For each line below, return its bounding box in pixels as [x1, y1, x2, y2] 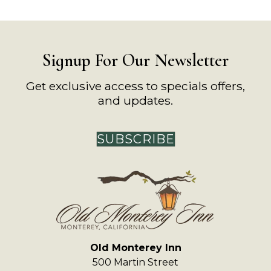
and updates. [98, 93, 173, 108]
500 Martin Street [93, 256, 178, 268]
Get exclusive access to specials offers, [26, 79, 245, 93]
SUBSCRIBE [96, 132, 175, 146]
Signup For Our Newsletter [42, 50, 229, 71]
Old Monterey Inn [90, 242, 181, 253]
